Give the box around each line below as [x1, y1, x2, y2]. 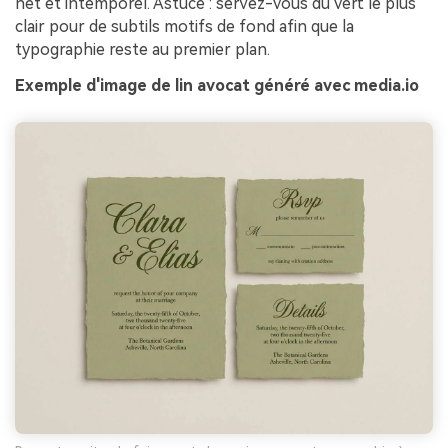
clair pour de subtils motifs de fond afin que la [15, 16, 354, 36]
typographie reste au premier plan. [15, 39, 270, 59]
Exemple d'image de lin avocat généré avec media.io [15, 75, 419, 95]
